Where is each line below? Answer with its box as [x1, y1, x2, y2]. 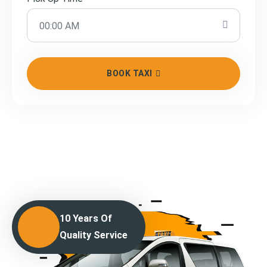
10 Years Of [60, 212, 112, 224]
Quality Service [60, 229, 128, 241]
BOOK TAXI [107, 68, 153, 78]
